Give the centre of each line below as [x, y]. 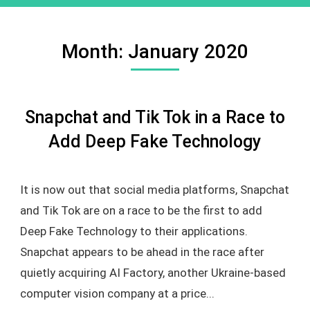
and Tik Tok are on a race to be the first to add [141, 210]
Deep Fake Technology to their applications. [134, 231]
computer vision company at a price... [117, 293]
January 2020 [188, 52]
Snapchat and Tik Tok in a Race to [155, 117]
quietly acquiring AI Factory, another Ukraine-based [153, 273]
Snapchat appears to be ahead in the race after [142, 252]
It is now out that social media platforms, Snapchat [154, 190]
